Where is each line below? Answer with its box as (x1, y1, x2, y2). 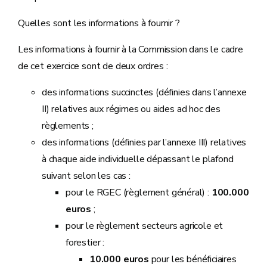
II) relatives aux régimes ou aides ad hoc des (42, 103, 221, 116)
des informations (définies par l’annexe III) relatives (42, 136, 247, 149)
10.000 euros (89, 253, 149, 266)
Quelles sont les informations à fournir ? (18, 17, 180, 30)
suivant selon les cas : (42, 169, 131, 182)
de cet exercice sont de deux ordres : (18, 60, 168, 73)
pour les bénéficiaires (148, 253, 237, 266)
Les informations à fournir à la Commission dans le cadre (18, 43, 243, 56)
